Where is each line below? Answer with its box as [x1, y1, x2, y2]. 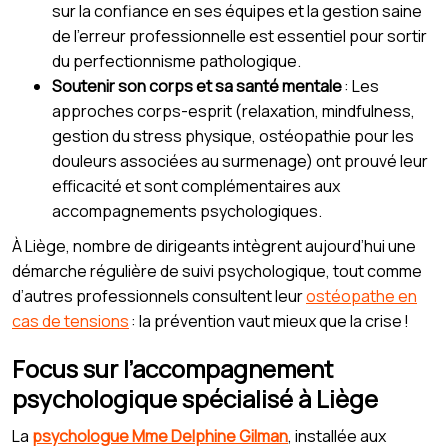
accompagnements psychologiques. [52, 199, 322, 222]
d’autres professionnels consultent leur [12, 284, 306, 307]
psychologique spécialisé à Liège [12, 381, 378, 415]
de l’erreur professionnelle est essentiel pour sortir [52, 24, 427, 47]
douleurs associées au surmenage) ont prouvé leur [52, 149, 428, 172]
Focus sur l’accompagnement [12, 351, 333, 385]
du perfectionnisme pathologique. [52, 49, 301, 72]
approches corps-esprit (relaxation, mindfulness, [52, 99, 415, 122]
